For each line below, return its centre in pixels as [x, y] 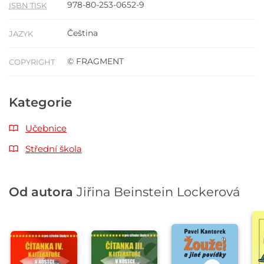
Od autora [43, 192]
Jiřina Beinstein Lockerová [158, 192]
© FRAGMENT [95, 62]
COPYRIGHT [32, 62]
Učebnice [46, 128]
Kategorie [40, 103]
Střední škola [54, 149]
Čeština [82, 33]
